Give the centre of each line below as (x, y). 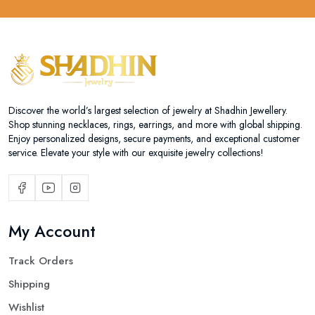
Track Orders (41, 261)
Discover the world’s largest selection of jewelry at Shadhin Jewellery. (148, 111)
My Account (52, 232)
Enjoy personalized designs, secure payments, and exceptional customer (154, 139)
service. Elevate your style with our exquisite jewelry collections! (136, 153)
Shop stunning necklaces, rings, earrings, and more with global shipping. (155, 125)
